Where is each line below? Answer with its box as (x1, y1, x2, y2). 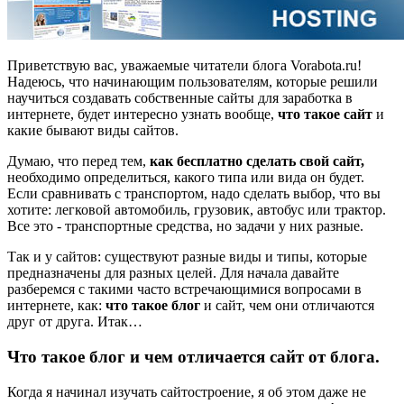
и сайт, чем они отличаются (204, 298, 374, 314)
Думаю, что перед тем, (7, 153, 150, 170)
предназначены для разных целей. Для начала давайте (7, 265, 339, 281)
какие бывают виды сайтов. (7, 123, 179, 139)
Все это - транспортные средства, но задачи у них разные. (7, 218, 363, 234)
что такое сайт (278, 106, 372, 123)
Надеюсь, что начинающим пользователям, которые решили (7, 74, 378, 90)
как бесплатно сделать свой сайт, (150, 153, 364, 170)
